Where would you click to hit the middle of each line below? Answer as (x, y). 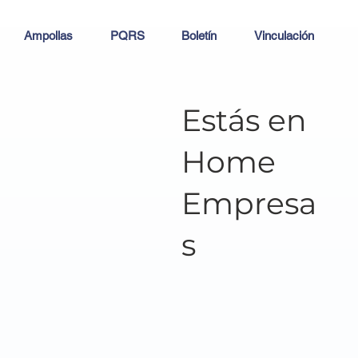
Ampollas (48, 36)
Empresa (249, 203)
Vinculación (284, 36)
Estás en (244, 119)
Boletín (199, 36)
